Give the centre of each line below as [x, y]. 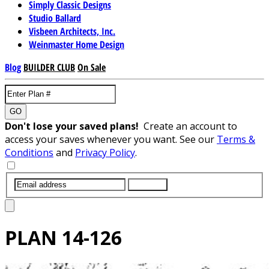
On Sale [92, 67]
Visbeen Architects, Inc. [72, 31]
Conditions [29, 152]
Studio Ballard [55, 18]
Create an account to [190, 126]
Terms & [236, 139]
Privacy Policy [105, 152]
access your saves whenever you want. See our [111, 139]
